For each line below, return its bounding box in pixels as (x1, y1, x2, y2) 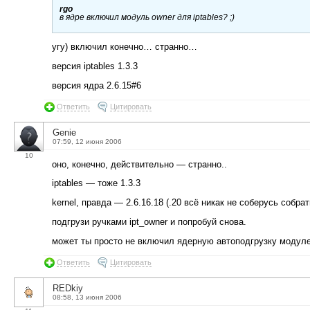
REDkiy (53, 282, 83, 293)
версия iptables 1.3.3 (52, 61, 138, 72)
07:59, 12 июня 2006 (53, 137, 122, 145)
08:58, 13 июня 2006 (53, 293, 122, 301)
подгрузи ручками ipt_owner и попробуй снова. (52, 217, 246, 228)
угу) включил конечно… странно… (52, 42, 197, 53)
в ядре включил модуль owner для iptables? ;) (60, 12, 235, 21)
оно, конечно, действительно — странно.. (52, 158, 227, 170)
